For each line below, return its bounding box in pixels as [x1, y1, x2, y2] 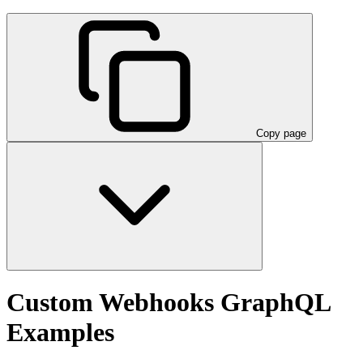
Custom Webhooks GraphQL [6, 288, 330, 318]
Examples [6, 318, 114, 348]
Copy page [256, 126, 306, 139]
